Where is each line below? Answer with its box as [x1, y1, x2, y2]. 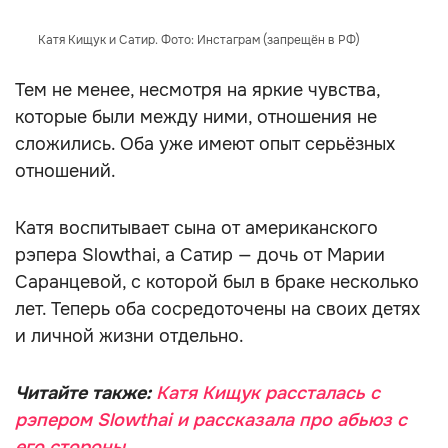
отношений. [15, 160, 116, 182]
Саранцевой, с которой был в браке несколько [15, 271, 419, 293]
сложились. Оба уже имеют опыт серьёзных [15, 133, 395, 155]
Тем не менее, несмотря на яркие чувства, [15, 79, 380, 101]
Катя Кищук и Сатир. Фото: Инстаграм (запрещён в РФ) [37, 32, 360, 48]
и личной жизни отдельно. [15, 325, 244, 347]
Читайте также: [15, 382, 156, 404]
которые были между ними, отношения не [15, 106, 377, 128]
